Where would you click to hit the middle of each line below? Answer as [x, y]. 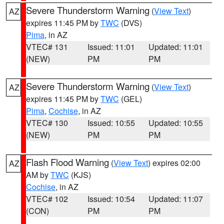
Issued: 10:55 [111, 123]
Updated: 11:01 [176, 47]
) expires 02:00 [174, 163]
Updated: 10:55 [176, 123]
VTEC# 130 [47, 123]
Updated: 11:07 [176, 199]
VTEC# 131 [47, 47]
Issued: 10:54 [111, 199]
